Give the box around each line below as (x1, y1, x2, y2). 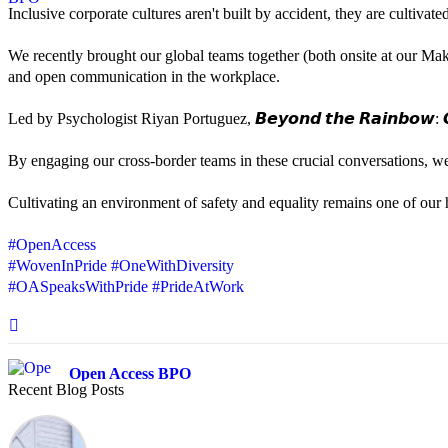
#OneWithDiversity (111, 257, 234, 275)
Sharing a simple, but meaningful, (8, 426, 224, 444)
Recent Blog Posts (8, 381, 124, 399)
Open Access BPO (69, 365, 191, 383)
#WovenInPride (8, 257, 107, 275)
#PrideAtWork (152, 278, 244, 296)
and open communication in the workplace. (8, 68, 280, 86)
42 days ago (69, 385, 126, 400)
